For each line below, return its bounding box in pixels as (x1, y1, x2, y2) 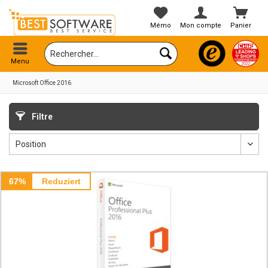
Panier (230, 22, 252, 29)
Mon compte (180, 22, 222, 29)
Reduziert (41, 176, 81, 187)
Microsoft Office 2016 (13, 80, 71, 86)
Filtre (30, 112, 53, 121)
